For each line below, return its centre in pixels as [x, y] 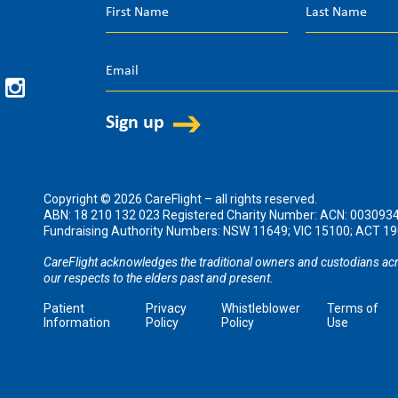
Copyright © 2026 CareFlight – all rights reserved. [180, 199]
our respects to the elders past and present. [159, 279]
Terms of [352, 308]
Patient [64, 308]
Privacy [166, 308]
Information [77, 322]
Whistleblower [261, 308]
